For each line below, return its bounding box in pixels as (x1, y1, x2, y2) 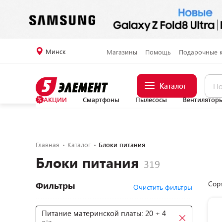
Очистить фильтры (133, 182, 192, 192)
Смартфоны (83, 95, 119, 104)
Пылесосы (135, 95, 167, 104)
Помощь (145, 47, 171, 56)
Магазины (106, 47, 137, 56)
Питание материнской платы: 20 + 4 (42, 208, 166, 218)
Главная (36, 140, 59, 149)
